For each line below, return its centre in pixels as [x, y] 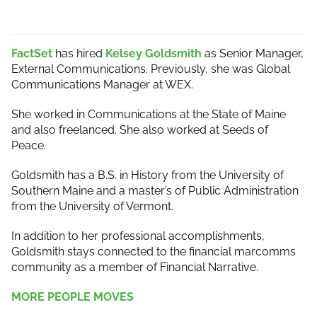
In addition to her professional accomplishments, [138, 236]
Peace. [30, 145]
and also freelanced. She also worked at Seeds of [140, 129]
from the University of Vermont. [92, 206]
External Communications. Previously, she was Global [151, 69]
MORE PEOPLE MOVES [73, 296]
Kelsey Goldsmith [154, 53]
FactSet [32, 53]
